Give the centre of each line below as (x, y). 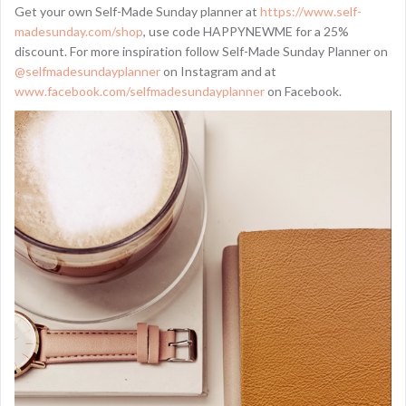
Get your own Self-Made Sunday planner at (136, 12)
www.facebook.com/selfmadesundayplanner (140, 92)
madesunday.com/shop (79, 32)
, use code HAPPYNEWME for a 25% (246, 32)
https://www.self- (309, 12)
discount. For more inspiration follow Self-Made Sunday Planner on (201, 52)
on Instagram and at (218, 72)
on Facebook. (303, 92)
